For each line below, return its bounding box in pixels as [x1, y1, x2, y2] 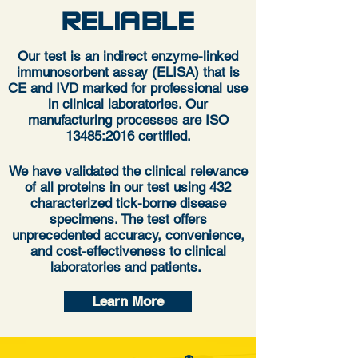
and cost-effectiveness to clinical [30, 243, 226, 259]
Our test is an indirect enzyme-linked [18, 48, 238, 64]
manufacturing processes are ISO [27, 112, 229, 128]
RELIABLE [62, 6, 194, 38]
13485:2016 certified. [65, 128, 191, 144]
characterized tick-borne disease [30, 195, 226, 211]
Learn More [92, 293, 164, 309]
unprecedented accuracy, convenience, [11, 227, 245, 243]
